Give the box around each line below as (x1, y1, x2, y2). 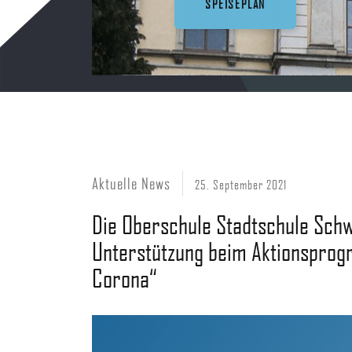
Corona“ (92, 263, 157, 292)
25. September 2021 (195, 177, 287, 192)
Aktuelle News (92, 174, 170, 192)
